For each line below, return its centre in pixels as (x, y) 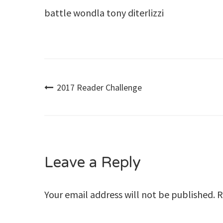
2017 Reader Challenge (100, 87)
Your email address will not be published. (130, 195)
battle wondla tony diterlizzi (104, 12)
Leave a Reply (93, 162)
